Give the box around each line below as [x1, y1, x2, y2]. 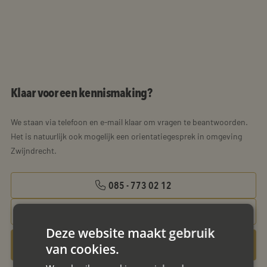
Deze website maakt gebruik [46, 224, 215, 241]
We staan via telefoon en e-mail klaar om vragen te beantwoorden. [11, 117, 248, 128]
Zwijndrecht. [11, 145, 57, 156]
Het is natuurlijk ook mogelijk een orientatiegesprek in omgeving [11, 131, 242, 142]
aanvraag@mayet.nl [103, 205, 178, 219]
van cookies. [46, 240, 120, 257]
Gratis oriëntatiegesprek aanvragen [74, 239, 193, 252]
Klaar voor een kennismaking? [11, 85, 152, 101]
